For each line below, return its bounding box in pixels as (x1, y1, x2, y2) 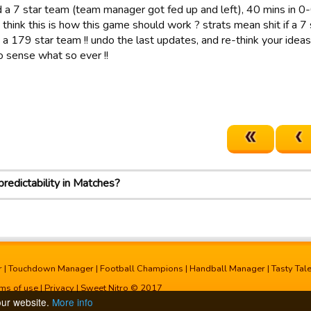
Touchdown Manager (8, 262, 94, 275)
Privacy (44, 282, 74, 294)
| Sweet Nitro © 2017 (74, 282, 162, 294)
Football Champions (100, 262, 183, 275)
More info (52, 294, 93, 309)
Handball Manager (190, 262, 265, 275)
